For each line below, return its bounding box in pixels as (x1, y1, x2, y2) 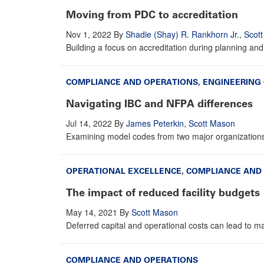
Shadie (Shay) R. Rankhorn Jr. (126, 28, 239, 40)
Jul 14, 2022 (66, 117, 112, 129)
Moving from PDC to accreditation (66, 8, 238, 21)
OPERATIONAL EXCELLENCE (66, 166, 181, 176)
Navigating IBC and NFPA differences (66, 97, 253, 110)
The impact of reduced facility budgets (66, 186, 260, 199)
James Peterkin (126, 117, 184, 129)
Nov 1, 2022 (66, 28, 111, 40)
